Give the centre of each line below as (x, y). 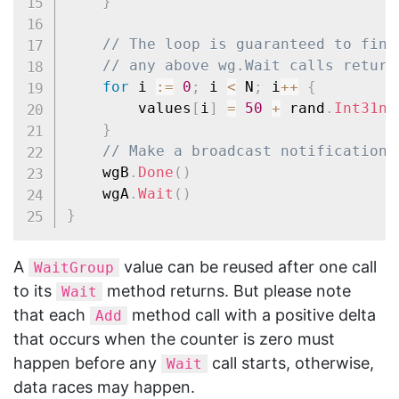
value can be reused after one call (248, 266)
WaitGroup (74, 267)
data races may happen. (104, 387)
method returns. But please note (227, 290)
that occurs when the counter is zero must (174, 338)
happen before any (87, 362)
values (164, 108)
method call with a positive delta (252, 314)
